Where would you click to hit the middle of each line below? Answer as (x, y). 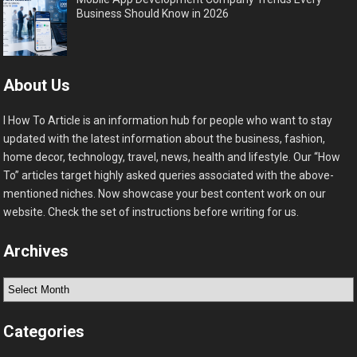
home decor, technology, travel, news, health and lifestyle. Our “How (172, 157)
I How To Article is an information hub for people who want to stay (168, 120)
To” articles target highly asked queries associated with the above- (169, 175)
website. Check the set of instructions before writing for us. (153, 212)
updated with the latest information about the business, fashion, (165, 138)
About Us (37, 85)
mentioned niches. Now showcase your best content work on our (165, 193)
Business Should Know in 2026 (153, 13)
